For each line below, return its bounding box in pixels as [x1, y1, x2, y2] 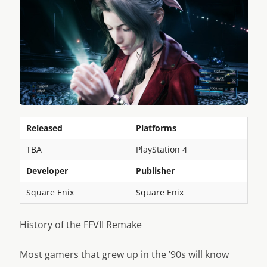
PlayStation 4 [135, 144, 187, 156]
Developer [26, 165, 68, 177]
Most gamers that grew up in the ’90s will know [19, 248, 229, 262]
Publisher [135, 165, 175, 177]
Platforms [135, 122, 176, 134]
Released [26, 122, 63, 134]
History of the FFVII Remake [19, 218, 142, 232]
